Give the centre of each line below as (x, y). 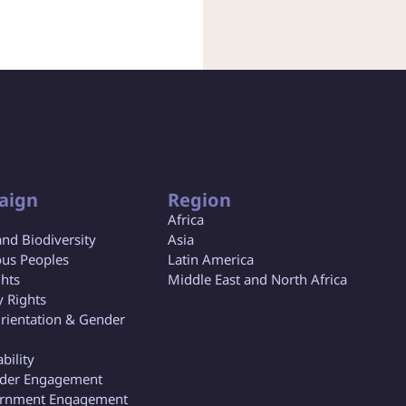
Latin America (211, 260)
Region (200, 200)
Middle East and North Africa (258, 280)
